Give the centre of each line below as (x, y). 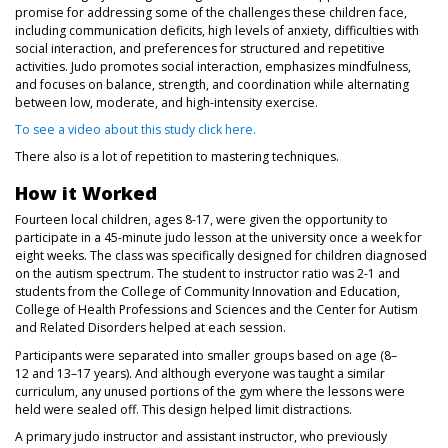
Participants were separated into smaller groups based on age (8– (206, 355)
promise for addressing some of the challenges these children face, (211, 12)
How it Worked (86, 193)
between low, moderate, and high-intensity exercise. (166, 102)
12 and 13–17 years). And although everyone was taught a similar (200, 373)
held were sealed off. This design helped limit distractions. (183, 409)
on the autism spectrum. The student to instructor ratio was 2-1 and (207, 274)
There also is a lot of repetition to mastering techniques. (177, 156)
